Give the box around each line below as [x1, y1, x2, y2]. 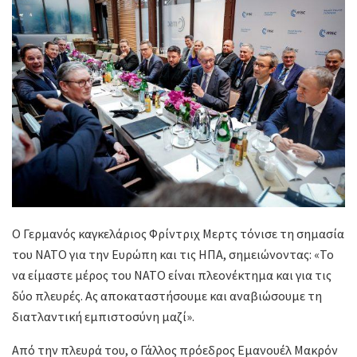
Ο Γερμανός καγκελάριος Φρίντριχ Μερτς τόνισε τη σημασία [12, 226, 344, 242]
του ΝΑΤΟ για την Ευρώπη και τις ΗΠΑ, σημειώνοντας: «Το [12, 246, 334, 263]
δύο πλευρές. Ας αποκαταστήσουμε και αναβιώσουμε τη [12, 288, 322, 304]
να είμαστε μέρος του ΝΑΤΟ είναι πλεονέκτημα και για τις [12, 267, 331, 284]
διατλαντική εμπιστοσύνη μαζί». [12, 308, 194, 325]
